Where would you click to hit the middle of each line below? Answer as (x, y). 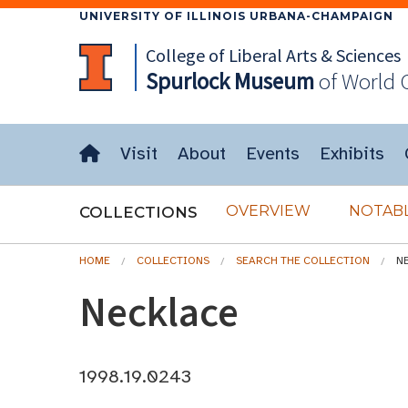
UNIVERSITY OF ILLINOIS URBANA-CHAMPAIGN (236, 16)
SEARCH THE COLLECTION (303, 260)
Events (273, 153)
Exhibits (352, 153)
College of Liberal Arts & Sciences (273, 55)
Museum (271, 81)
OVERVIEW (268, 211)
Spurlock (187, 81)
